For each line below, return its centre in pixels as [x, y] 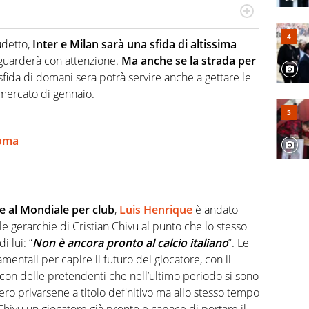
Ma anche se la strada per [189, 61]
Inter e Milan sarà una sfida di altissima [134, 44]
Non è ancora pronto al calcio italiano [130, 242]
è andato [215, 209]
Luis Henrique [156, 209]
